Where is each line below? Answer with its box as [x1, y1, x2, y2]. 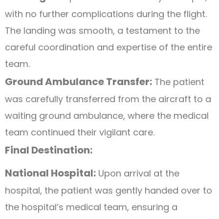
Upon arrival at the [96, 167, 179, 179]
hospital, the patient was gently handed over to [5, 184, 212, 197]
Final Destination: [5, 143, 92, 157]
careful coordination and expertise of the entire [5, 41, 212, 53]
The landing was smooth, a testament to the [5, 24, 200, 37]
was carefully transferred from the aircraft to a [5, 92, 211, 105]
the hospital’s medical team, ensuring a [5, 200, 177, 213]
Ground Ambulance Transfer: [5, 74, 152, 88]
